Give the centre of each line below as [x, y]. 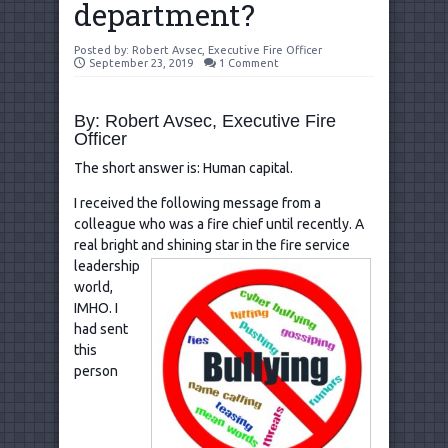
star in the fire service [282, 244]
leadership [107, 265]
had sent [101, 328]
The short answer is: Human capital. [183, 167]
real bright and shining [144, 244]
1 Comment [249, 62]
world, [93, 286]
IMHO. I [96, 307]
